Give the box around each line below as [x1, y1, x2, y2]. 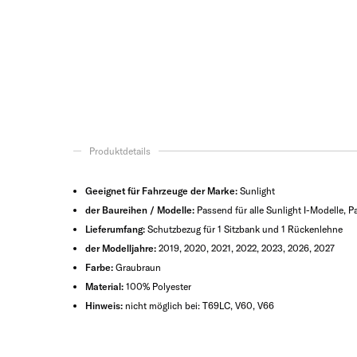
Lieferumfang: [85, 223, 145, 235]
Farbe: [85, 261, 113, 273]
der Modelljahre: [85, 242, 156, 254]
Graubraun [113, 261, 161, 273]
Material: [85, 280, 124, 292]
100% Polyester [124, 280, 191, 292]
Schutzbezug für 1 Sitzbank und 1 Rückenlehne [145, 223, 343, 235]
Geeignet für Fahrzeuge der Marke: [85, 185, 237, 197]
